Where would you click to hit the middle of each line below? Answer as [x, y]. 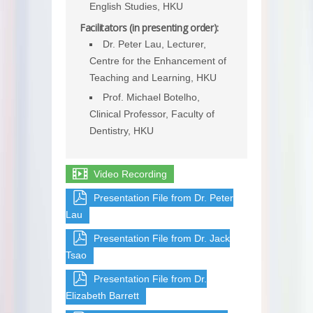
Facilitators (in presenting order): [150, 28]
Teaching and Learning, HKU [153, 78]
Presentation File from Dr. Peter [163, 197]
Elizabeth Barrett [102, 295]
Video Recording [130, 174]
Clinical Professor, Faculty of [152, 114]
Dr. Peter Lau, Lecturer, [154, 44]
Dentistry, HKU [122, 131]
